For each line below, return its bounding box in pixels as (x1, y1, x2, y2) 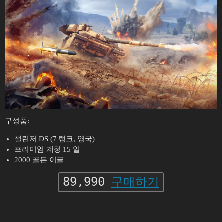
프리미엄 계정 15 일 (14, 145, 80, 153)
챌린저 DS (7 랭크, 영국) (14, 134, 95, 143)
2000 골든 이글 (14, 155, 64, 164)
